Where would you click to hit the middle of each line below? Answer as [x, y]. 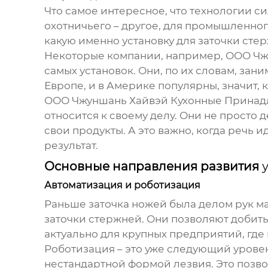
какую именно [83, 41]
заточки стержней [93, 219]
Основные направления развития [153, 167]
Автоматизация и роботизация [122, 185]
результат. [71, 146]
